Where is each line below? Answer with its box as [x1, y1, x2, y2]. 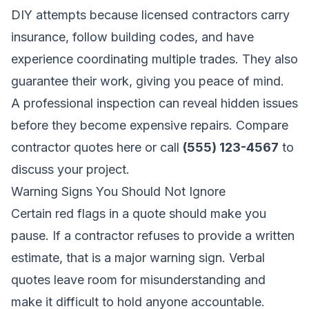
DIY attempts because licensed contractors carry [11, 7, 290, 22]
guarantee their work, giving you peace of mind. [11, 73, 284, 88]
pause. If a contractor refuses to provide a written [11, 228, 295, 243]
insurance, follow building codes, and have [11, 29, 254, 44]
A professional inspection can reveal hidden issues [11, 95, 298, 110]
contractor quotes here [11, 139, 141, 154]
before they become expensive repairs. [11, 117, 236, 132]
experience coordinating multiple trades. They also [11, 51, 298, 66]
